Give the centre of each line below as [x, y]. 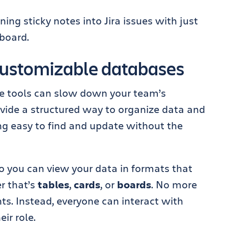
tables [53, 185]
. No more [174, 185]
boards [134, 185]
